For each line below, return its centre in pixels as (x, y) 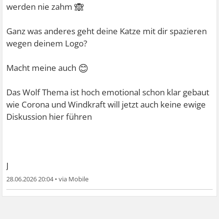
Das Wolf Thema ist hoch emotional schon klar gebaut (108, 92)
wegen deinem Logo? (47, 43)
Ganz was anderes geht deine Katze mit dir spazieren (107, 31)
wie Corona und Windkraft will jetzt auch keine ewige (106, 104)
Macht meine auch (43, 67)
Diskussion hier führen (49, 116)
